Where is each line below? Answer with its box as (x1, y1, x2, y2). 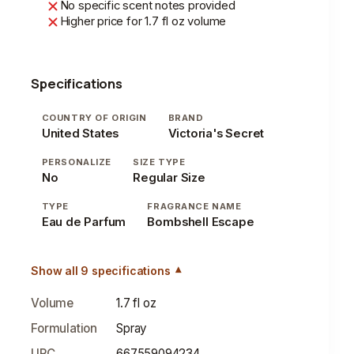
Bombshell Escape (147, 214, 254, 229)
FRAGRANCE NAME (147, 200, 242, 212)
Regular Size (133, 170, 205, 185)
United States (41, 126, 119, 141)
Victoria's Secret (168, 126, 265, 141)
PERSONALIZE (41, 156, 111, 168)
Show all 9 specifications (31, 264, 171, 278)
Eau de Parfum (41, 214, 126, 229)
